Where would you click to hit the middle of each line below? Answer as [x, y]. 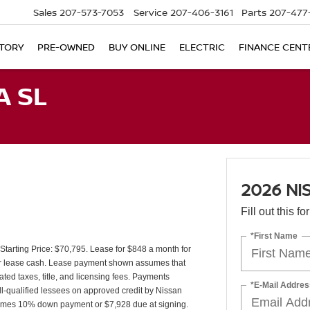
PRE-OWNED [66, 47]
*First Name [274, 236]
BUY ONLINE [137, 47]
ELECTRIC [202, 47]
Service [151, 12]
